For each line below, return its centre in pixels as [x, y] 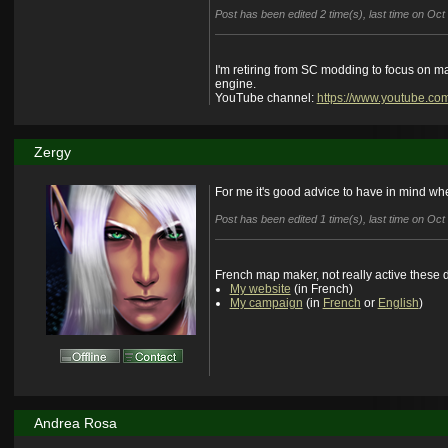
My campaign [266, 303]
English [398, 303]
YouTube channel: [265, 98]
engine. [235, 84]
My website [260, 289]
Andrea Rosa [75, 423]
